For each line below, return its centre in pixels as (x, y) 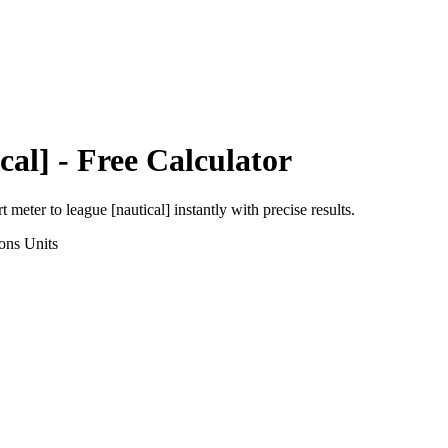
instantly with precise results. (262, 209)
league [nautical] (118, 209)
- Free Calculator (171, 160)
